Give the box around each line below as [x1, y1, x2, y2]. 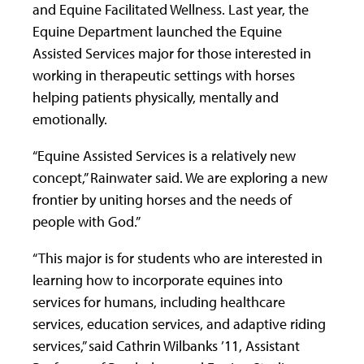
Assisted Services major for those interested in [32, 43, 311, 63]
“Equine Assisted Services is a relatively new [32, 145, 296, 165]
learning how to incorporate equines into [32, 270, 283, 289]
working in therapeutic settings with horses [32, 65, 295, 84]
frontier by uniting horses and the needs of [32, 189, 292, 209]
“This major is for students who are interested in [32, 248, 323, 267]
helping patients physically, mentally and [32, 87, 279, 106]
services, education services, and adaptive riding [32, 314, 326, 333]
